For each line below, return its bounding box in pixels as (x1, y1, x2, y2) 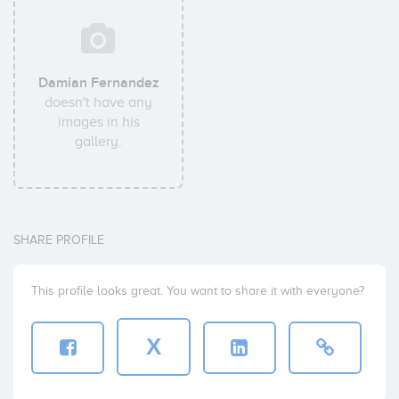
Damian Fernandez (37, 74, 159, 92)
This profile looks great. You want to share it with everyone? (31, 284, 364, 297)
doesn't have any (45, 94, 153, 110)
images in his (57, 114, 140, 130)
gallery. (75, 134, 123, 150)
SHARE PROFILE (13, 233, 104, 247)
